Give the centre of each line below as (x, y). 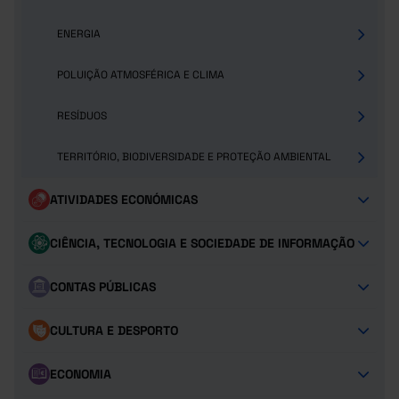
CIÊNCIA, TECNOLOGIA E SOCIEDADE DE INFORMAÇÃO (202, 243)
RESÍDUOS (82, 116)
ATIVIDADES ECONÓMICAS (124, 199)
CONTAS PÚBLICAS (103, 286)
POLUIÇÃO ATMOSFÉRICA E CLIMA (141, 75)
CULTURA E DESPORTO (114, 330)
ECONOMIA (81, 374)
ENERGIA (79, 34)
